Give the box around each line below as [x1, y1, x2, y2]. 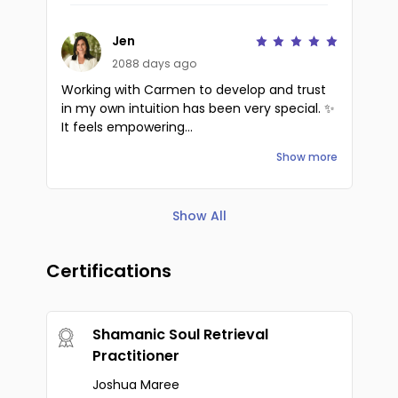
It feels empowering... [60, 118, 193, 136]
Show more [275, 149, 338, 164]
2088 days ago [111, 56, 196, 71]
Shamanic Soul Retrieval [92, 324, 268, 345]
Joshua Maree [92, 376, 179, 394]
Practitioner [92, 346, 179, 366]
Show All [171, 207, 227, 225]
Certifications [45, 259, 171, 283]
